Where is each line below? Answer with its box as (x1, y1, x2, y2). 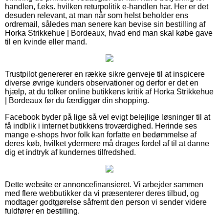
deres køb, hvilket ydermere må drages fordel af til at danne (5, 139, 209, 148)
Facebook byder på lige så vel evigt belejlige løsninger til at (5, 112, 210, 121)
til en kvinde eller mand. (5, 37, 87, 46)
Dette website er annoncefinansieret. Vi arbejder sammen (5, 180, 203, 189)
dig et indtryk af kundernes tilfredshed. (5, 148, 136, 156)
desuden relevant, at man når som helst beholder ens (5, 11, 188, 20)
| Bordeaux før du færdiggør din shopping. (5, 96, 149, 105)
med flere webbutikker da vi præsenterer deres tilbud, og (5, 189, 199, 197)
